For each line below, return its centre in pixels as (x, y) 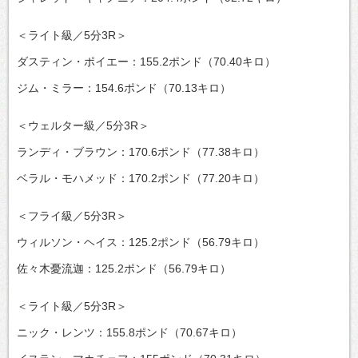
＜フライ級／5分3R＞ (72, 215)
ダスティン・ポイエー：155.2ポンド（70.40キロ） (146, 61)
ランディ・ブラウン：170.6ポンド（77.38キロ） (141, 151)
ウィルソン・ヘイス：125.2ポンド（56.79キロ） (141, 242)
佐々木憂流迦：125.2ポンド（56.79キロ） (124, 268)
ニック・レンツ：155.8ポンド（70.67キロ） (129, 332)
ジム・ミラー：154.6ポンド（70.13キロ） (124, 88)
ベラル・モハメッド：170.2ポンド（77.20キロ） (141, 178)
